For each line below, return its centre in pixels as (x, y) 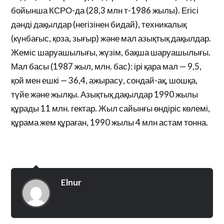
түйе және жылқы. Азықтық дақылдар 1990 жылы (105, 94)
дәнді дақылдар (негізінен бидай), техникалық (99, 24)
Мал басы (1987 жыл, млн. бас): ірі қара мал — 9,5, (106, 66)
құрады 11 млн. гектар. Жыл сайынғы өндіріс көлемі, (111, 108)
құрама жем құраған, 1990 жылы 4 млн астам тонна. (110, 122)
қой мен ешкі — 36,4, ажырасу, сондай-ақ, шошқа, (104, 80)
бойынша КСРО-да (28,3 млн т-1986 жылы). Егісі (105, 10)
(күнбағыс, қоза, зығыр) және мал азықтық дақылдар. (111, 38)
